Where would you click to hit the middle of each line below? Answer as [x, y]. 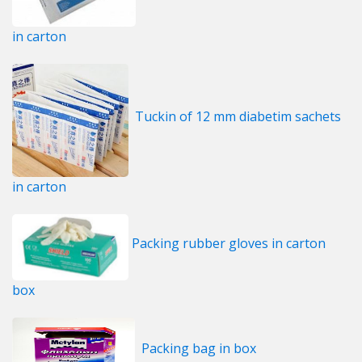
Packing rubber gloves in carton [229, 244]
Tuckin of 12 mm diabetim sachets [238, 117]
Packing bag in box [199, 349]
